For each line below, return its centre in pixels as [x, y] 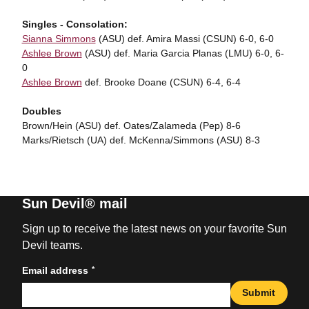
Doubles [41, 111]
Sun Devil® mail [74, 203]
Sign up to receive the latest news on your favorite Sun [154, 229]
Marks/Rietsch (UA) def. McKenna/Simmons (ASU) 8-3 [141, 140]
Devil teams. [52, 245]
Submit [259, 292]
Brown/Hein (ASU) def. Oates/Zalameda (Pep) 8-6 [131, 126]
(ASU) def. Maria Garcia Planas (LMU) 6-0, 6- [183, 53]
